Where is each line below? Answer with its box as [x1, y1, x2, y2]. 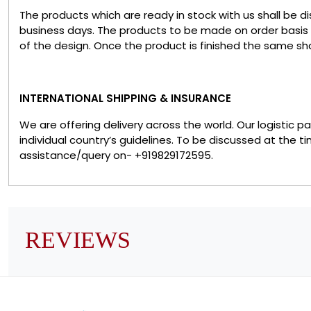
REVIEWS [25, 226, 131, 253]
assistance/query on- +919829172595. [19, 147, 213, 162]
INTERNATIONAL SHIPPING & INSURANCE [19, 90, 231, 106]
